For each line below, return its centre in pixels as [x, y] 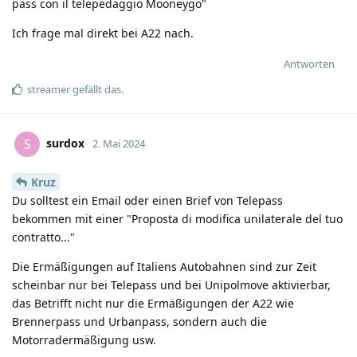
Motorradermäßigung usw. [84, 339]
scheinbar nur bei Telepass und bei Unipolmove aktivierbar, [171, 284]
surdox [65, 143]
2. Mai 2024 [119, 143]
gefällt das [96, 89]
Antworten [309, 63]
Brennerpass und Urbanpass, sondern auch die [139, 321]
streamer [49, 89]
